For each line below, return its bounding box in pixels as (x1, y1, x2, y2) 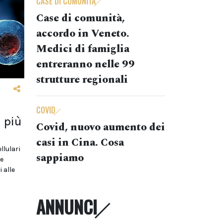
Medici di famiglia (36, 41, 129, 57)
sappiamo (36, 150, 84, 166)
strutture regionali (36, 72, 128, 88)
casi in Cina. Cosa (36, 135, 124, 151)
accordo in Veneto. (36, 26, 129, 42)
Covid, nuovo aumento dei (36, 119, 165, 135)
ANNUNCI (36, 194, 97, 220)
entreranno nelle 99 (36, 56, 135, 72)
